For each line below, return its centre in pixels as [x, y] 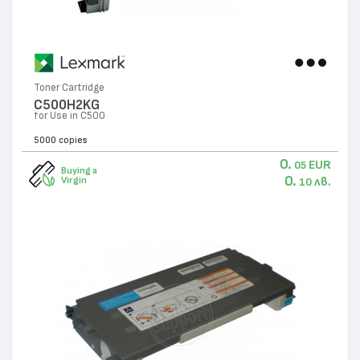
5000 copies [61, 140]
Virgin [74, 180]
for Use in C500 [70, 117]
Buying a [79, 171]
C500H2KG [67, 105]
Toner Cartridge [70, 88]
